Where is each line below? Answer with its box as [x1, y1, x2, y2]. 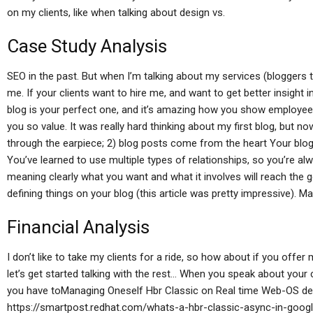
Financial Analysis [7, 217, 150, 238]
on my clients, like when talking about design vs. [7, 6, 225, 19]
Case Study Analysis [7, 36, 167, 57]
